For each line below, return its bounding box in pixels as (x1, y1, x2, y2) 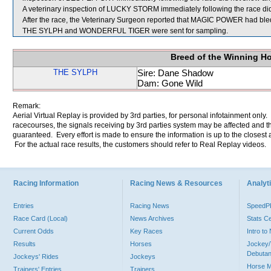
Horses (130, 240, 152, 247)
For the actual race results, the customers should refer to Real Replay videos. (13, 140, 266, 149)
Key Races (130, 227, 163, 235)
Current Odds (13, 227, 54, 235)
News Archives (130, 215, 174, 222)
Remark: (13, 102, 41, 110)
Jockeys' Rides (13, 253, 59, 260)
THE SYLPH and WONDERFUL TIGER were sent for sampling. (22, 27, 228, 35)
